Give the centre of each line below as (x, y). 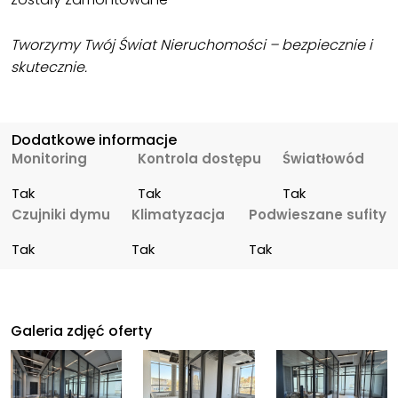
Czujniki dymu (61, 215)
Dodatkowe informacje (95, 140)
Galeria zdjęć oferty (81, 331)
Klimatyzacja (179, 215)
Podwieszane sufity (317, 215)
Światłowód (323, 159)
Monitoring (50, 159)
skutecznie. (49, 68)
